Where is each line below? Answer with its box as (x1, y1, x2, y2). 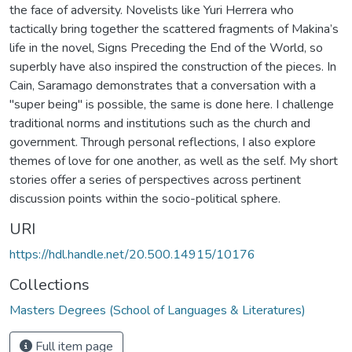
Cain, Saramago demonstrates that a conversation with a (9, 76, 316, 94)
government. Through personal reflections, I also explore (9, 133, 316, 151)
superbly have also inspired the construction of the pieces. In (9, 57, 336, 75)
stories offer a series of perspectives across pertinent (9, 170, 301, 189)
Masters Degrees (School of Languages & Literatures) (9, 301, 306, 319)
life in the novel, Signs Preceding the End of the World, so (9, 38, 323, 57)
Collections (9, 273, 90, 295)
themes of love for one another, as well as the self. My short (9, 152, 338, 170)
